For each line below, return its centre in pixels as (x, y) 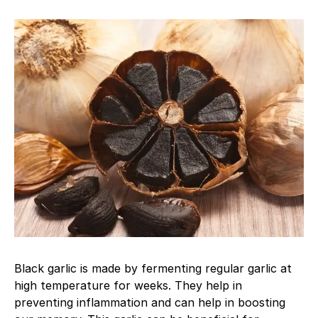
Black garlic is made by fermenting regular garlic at (153, 268)
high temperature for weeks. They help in (128, 285)
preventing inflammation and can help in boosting (150, 302)
